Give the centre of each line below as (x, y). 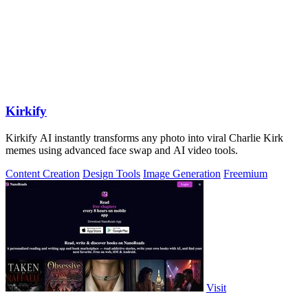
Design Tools (111, 173)
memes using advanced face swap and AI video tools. (122, 150)
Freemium (245, 173)
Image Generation (182, 173)
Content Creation (43, 173)
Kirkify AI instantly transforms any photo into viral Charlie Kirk (144, 137)
